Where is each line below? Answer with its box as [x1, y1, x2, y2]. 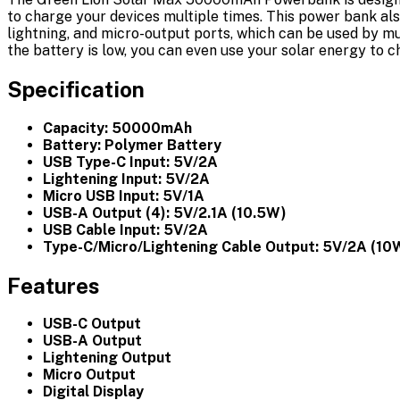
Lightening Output [43, 349, 171, 367]
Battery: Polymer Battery [43, 136, 221, 154]
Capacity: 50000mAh [43, 119, 192, 137]
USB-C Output [43, 315, 141, 333]
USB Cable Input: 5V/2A [43, 221, 208, 238]
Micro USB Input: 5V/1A [43, 187, 204, 204]
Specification [7, 76, 145, 102]
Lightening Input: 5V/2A [43, 170, 210, 187]
